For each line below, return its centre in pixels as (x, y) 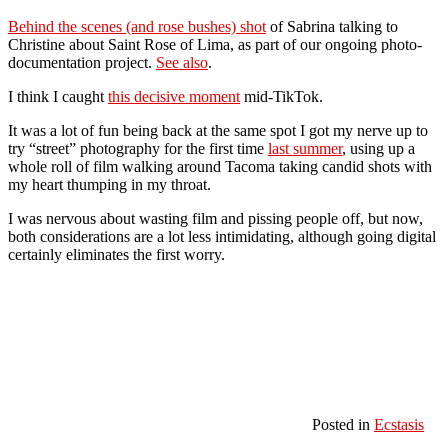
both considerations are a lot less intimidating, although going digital (222, 236)
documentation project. (82, 62)
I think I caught (58, 96)
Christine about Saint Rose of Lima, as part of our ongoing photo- (215, 44)
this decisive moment (174, 96)
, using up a (378, 148)
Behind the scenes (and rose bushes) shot (137, 26)
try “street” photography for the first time (138, 148)
